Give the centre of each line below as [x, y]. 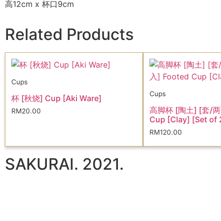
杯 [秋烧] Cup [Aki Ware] [56, 98]
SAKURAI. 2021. [64, 164]
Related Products [69, 35]
